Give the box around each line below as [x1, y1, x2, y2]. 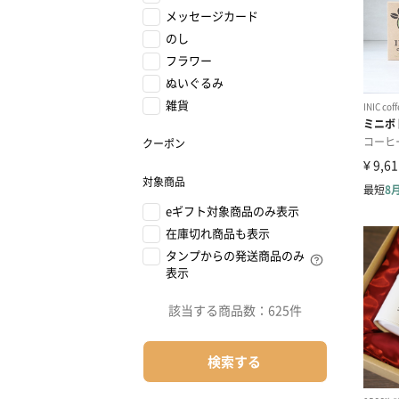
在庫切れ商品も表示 [166, 224, 270, 241]
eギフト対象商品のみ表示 [166, 202, 299, 219]
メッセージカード [166, 7, 258, 24]
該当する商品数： [168, 301, 268, 319]
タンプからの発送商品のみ [166, 247, 305, 264]
